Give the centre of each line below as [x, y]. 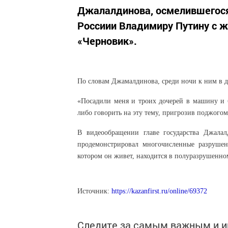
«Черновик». [107, 40]
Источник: [94, 191]
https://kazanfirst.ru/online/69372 [159, 191]
